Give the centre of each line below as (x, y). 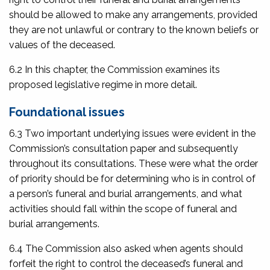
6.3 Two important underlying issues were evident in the (132, 133)
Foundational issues (67, 112)
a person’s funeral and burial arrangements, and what (126, 193)
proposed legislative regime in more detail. (103, 84)
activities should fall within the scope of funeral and (123, 209)
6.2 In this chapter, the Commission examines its (115, 69)
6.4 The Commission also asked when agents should (126, 248)
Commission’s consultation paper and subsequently (124, 148)
